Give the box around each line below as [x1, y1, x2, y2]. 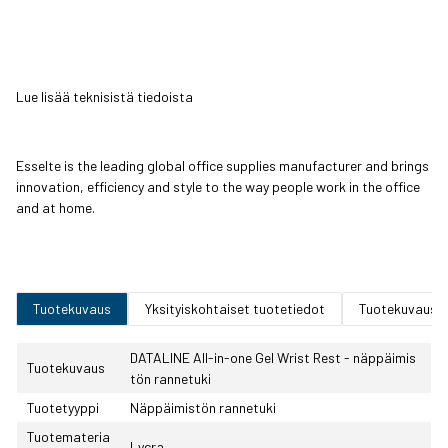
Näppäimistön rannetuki [130, 399, 276, 417]
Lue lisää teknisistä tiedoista [16, 88, 193, 106]
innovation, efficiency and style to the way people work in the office [16, 178, 420, 196]
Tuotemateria [27, 428, 110, 446]
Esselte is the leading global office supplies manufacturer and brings [16, 157, 429, 175]
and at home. [16, 199, 95, 217]
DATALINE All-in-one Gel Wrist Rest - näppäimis [130, 349, 416, 367]
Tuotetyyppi [27, 399, 99, 417]
